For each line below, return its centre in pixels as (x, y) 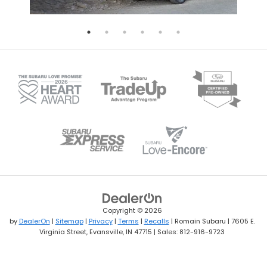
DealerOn (34, 221)
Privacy (100, 221)
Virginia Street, (63, 232)
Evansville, (106, 232)
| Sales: (166, 232)
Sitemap (69, 221)
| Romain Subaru (197, 221)
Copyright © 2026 (132, 210)
